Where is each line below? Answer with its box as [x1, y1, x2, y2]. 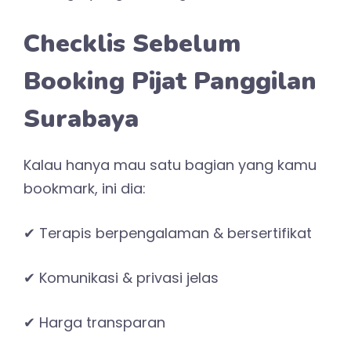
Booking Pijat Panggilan [24, 63, 317, 98]
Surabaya [24, 101, 139, 136]
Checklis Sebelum [24, 26, 241, 60]
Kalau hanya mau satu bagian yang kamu [24, 154, 317, 175]
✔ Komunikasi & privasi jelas [24, 267, 219, 288]
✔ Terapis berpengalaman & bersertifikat [24, 223, 312, 243]
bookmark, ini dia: [24, 178, 146, 198]
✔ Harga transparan [24, 312, 165, 332]
